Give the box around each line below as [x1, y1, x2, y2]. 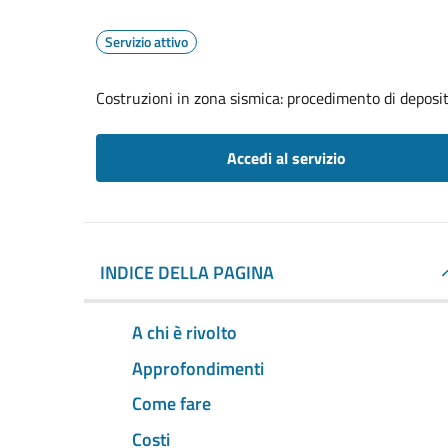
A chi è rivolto [132, 318, 237, 346]
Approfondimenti [132, 354, 264, 382]
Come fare [132, 390, 211, 418]
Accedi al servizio [226, 146, 346, 170]
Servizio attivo [105, 31, 188, 52]
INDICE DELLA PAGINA [100, 259, 274, 286]
